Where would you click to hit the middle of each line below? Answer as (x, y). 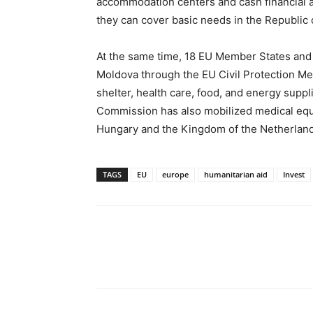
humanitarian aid (236, 174)
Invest (294, 174)
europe (175, 174)
